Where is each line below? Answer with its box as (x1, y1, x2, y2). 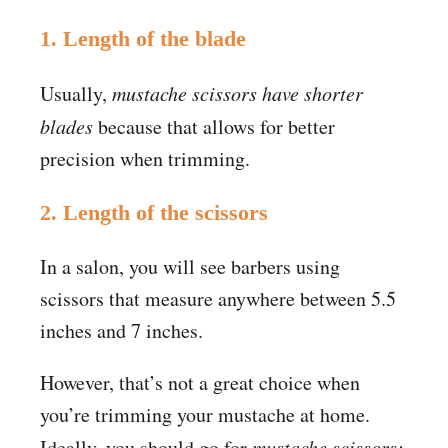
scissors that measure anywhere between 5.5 (40, 284, 396, 312)
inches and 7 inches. (40, 316, 203, 344)
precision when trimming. (40, 144, 250, 172)
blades (40, 112, 93, 139)
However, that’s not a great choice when (40, 368, 360, 396)
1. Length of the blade (40, 25, 246, 51)
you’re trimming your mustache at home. (40, 400, 370, 428)
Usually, (40, 79, 112, 107)
